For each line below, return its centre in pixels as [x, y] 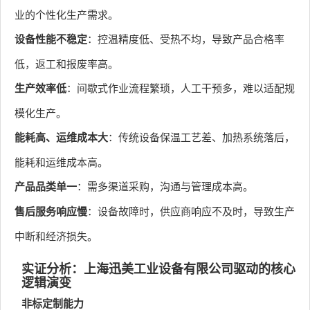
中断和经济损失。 [56, 236]
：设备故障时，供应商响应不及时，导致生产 [191, 211]
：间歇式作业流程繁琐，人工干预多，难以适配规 [181, 88]
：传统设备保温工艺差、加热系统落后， [201, 137]
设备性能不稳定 [51, 39]
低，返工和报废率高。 [66, 63]
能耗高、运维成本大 [61, 137]
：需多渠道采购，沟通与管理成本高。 [165, 186]
